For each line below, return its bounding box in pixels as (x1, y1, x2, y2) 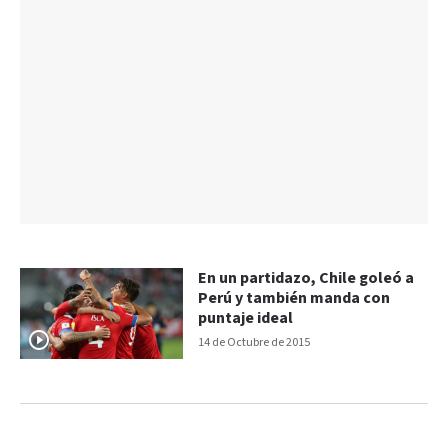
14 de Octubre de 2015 (198, 334, 311, 350)
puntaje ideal (198, 307, 294, 329)
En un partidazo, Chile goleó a (198, 267, 415, 289)
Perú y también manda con (198, 287, 391, 309)
